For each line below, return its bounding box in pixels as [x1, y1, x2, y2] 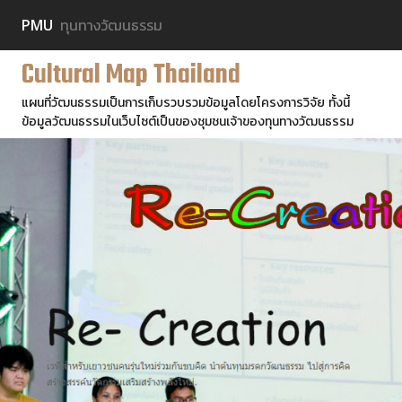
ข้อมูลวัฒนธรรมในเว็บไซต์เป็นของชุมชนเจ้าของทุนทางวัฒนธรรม [22, 112, 354, 129]
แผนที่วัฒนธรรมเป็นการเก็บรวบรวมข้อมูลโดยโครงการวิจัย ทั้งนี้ [22, 93, 350, 110]
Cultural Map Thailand [22, 55, 240, 96]
